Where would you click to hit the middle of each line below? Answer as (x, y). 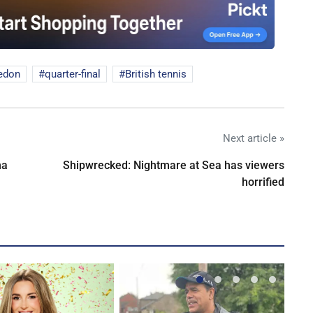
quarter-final (73, 74)
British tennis (156, 74)
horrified (263, 182)
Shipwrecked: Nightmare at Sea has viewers (174, 165)
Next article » (254, 138)
